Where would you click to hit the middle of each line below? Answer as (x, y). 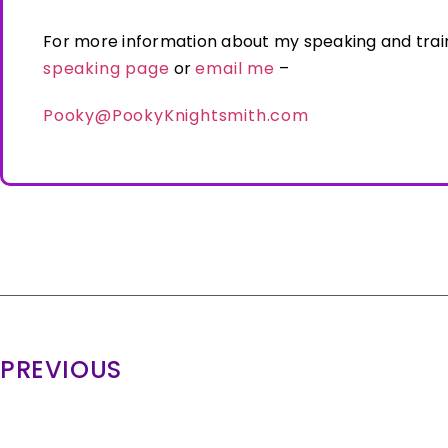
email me (235, 69)
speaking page (106, 69)
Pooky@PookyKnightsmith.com (176, 115)
